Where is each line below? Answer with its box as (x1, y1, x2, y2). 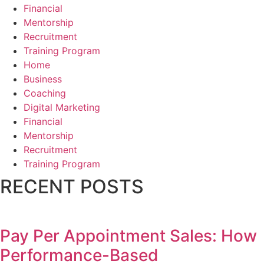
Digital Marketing (24, 101, 100, 114)
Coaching (24, 87, 66, 100)
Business (24, 73, 62, 85)
